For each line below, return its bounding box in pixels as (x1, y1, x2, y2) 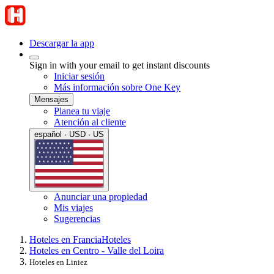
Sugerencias (54, 213, 100, 224)
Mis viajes (54, 202, 93, 213)
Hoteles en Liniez (29, 257, 87, 267)
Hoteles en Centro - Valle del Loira (29, 245, 164, 256)
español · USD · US (34, 130, 104, 139)
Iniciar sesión (54, 71, 105, 81)
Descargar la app (29, 38, 94, 48)
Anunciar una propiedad (54, 191, 147, 202)
